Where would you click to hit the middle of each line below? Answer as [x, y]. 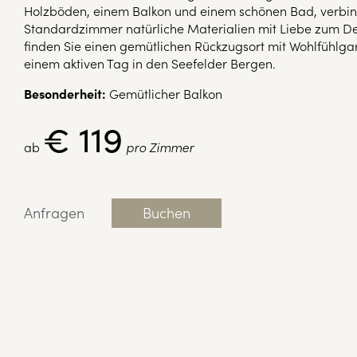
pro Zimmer [160, 146]
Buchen [167, 212]
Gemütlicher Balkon [164, 93]
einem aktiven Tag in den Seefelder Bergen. [150, 63]
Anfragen [54, 212]
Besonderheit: [65, 93]
